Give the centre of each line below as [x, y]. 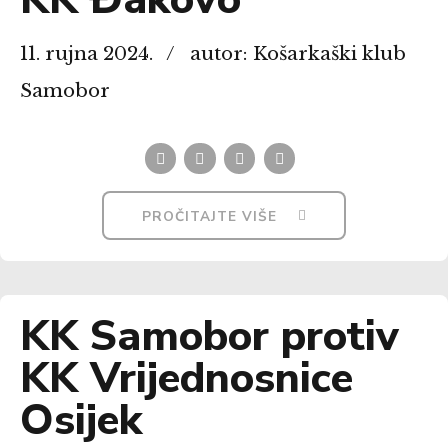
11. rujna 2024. [86, 53]
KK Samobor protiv [209, 335]
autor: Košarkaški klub [297, 53]
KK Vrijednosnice [186, 377]
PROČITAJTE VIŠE [210, 216]
